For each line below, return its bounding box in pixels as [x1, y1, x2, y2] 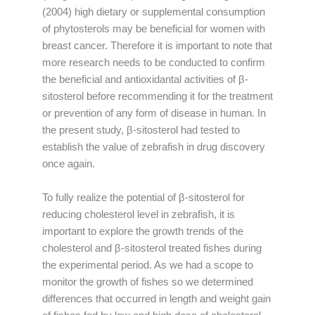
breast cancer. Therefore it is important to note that [42, 40, 272, 52]
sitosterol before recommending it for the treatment [42, 91, 273, 103]
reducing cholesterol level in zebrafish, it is [42, 208, 235, 220]
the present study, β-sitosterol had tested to [42, 124, 240, 136]
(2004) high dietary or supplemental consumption [42, 6, 265, 18]
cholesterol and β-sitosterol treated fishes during [42, 242, 262, 254]
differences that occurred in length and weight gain [42, 292, 271, 304]
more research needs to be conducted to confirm [42, 57, 265, 69]
